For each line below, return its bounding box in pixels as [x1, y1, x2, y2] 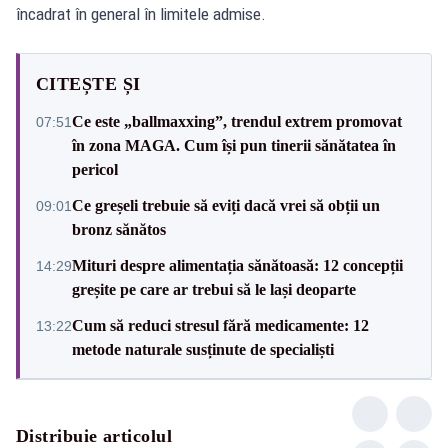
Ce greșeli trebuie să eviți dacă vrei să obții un [72, 196, 380, 214]
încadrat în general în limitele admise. [16, 3, 266, 24]
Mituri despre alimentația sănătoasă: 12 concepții [72, 256, 403, 274]
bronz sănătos [72, 220, 166, 238]
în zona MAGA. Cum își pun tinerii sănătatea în [72, 136, 396, 154]
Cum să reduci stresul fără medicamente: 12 [72, 316, 369, 334]
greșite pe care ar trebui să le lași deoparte [72, 280, 356, 298]
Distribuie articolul [16, 425, 172, 446]
